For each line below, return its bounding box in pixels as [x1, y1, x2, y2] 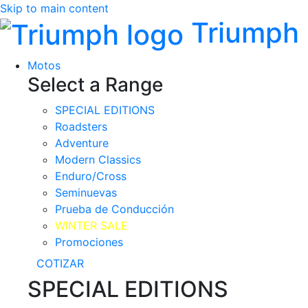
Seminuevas [55, 186, 117, 200]
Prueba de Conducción [55, 202, 174, 217]
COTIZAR [36, 256, 84, 271]
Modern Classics [55, 153, 141, 167]
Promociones [55, 235, 123, 250]
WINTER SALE [55, 219, 128, 233]
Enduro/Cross [55, 169, 126, 184]
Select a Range [27, 73, 163, 97]
